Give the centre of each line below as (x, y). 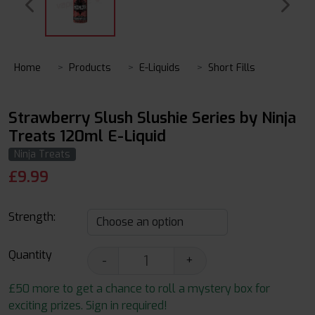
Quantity (30, 255)
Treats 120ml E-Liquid (87, 136)
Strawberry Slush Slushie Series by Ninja (152, 118)
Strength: (32, 217)
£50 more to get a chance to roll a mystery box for (139, 289)
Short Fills (232, 68)
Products (90, 68)
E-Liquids (160, 68)
